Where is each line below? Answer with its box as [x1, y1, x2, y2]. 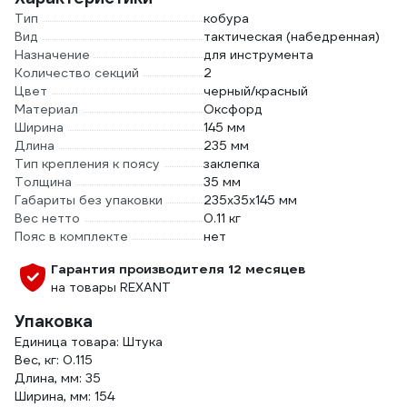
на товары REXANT [51, 279, 171, 295]
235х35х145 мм [203, 192, 297, 208]
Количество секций [15, 65, 139, 81]
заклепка [203, 155, 260, 172]
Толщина [15, 174, 72, 190]
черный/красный [203, 83, 308, 99]
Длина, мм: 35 [15, 370, 101, 386]
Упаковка [15, 311, 93, 332]
